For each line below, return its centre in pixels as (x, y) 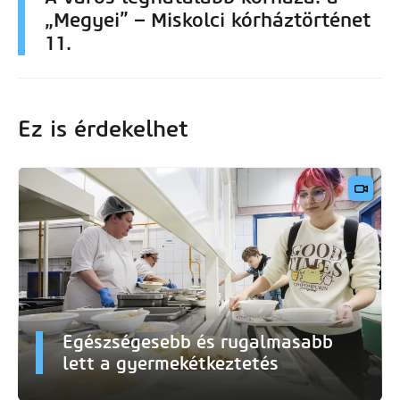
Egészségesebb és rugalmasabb (198, 342)
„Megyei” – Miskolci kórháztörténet (208, 21)
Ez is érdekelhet (103, 128)
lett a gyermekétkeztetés (171, 363)
